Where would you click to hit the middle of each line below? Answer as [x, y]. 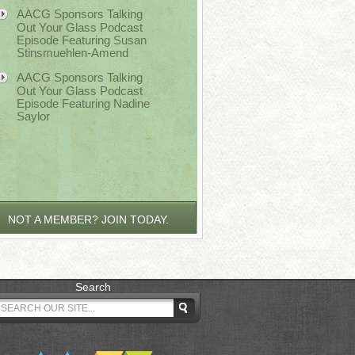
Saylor [33, 116]
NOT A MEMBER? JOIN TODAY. [88, 219]
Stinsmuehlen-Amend [73, 52]
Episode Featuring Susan [82, 40]
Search [93, 287]
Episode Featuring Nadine [83, 103]
